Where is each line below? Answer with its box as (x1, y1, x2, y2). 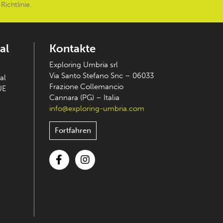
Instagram (75, 171, 110, 180)
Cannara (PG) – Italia (49, 93, 119, 102)
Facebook (49, 171, 83, 180)
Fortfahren (54, 126, 91, 135)
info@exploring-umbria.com (49, 104, 144, 113)
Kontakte (49, 42, 96, 55)
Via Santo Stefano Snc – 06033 (49, 71, 154, 80)
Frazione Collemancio (49, 82, 123, 91)
